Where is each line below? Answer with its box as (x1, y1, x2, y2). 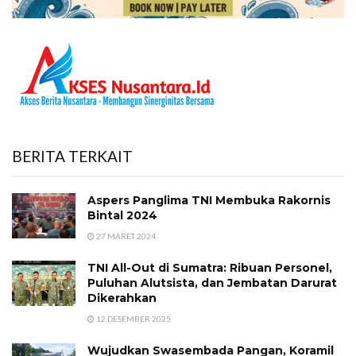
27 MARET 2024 (95, 230, 156, 241)
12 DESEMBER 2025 (95, 313, 171, 323)
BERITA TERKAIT (12, 146, 133, 165)
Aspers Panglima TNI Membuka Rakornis (87, 192, 331, 207)
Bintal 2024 (87, 207, 157, 222)
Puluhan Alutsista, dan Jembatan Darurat (87, 275, 337, 290)
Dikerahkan (87, 290, 157, 305)
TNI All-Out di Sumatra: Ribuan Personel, (87, 260, 332, 275)
